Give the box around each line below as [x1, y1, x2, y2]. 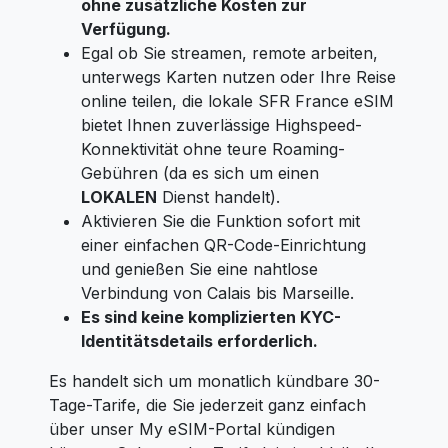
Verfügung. [81, 19, 171, 39]
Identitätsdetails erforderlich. [81, 331, 318, 351]
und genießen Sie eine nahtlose [81, 259, 318, 279]
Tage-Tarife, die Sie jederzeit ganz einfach [49, 395, 366, 415]
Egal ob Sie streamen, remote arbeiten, [81, 43, 378, 63]
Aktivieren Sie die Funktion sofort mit [81, 211, 360, 231]
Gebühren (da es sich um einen [81, 163, 319, 183]
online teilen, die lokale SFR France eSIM [81, 91, 394, 111]
